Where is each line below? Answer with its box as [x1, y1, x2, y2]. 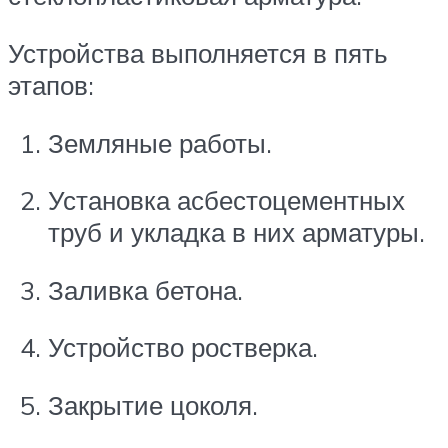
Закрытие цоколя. [48, 388, 258, 421]
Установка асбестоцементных [48, 184, 405, 217]
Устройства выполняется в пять [8, 36, 388, 69]
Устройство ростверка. [48, 331, 318, 364]
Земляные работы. [48, 126, 272, 159]
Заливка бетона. [48, 273, 243, 306]
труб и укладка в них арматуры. [48, 216, 425, 249]
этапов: [8, 68, 94, 101]
